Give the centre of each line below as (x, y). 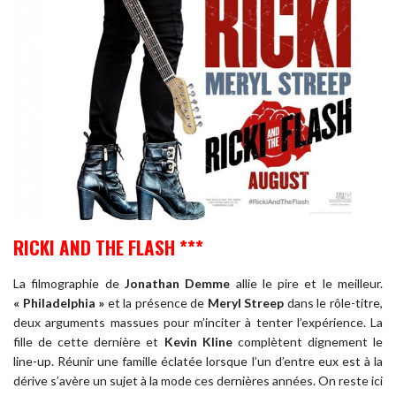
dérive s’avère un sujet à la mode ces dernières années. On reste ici (198, 381)
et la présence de (156, 303)
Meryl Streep (246, 303)
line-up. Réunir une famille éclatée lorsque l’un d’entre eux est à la (198, 362)
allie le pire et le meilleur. (307, 284)
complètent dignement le (308, 342)
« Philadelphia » (59, 303)
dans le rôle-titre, (334, 303)
